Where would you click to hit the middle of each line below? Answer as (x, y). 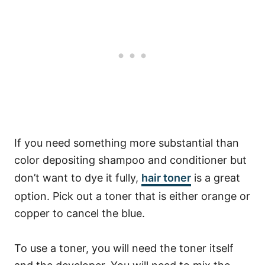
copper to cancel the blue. (81, 213)
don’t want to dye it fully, (78, 177)
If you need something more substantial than (127, 143)
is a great (216, 177)
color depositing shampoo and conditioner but (130, 160)
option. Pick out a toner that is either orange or (132, 196)
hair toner (166, 177)
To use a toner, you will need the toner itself (124, 248)
